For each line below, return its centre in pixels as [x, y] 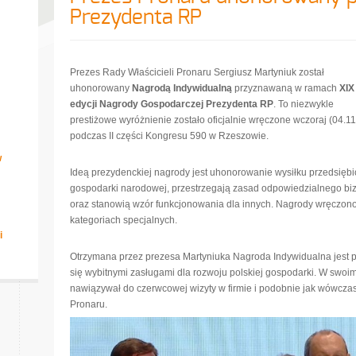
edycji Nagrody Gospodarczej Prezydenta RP [172, 104]
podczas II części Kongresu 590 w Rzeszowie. [169, 136]
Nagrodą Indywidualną [182, 88]
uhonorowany [101, 88]
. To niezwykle [304, 104]
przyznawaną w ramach [286, 88]
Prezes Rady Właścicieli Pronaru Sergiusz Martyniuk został [197, 72]
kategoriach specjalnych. [124, 220]
